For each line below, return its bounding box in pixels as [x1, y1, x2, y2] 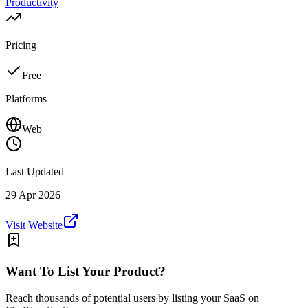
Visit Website [5, 219, 63, 232]
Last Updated [5, 166, 64, 178]
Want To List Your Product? [5, 263, 166, 278]
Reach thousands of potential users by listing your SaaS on [5, 291, 259, 304]
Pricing [5, 39, 36, 52]
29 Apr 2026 [5, 189, 60, 201]
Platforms [5, 93, 47, 105]
